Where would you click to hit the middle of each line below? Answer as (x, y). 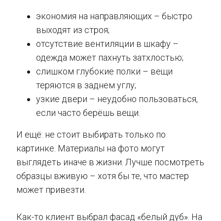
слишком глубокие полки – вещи (104, 72)
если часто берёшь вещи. (88, 113)
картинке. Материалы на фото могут (91, 148)
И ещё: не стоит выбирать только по (91, 135)
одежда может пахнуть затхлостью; (110, 58)
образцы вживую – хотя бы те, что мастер (103, 176)
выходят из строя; (73, 30)
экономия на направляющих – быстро (114, 16)
